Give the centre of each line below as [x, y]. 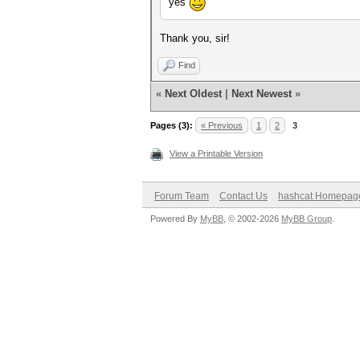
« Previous [222, 125]
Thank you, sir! [195, 38]
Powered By [175, 219]
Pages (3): [172, 125]
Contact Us [243, 196]
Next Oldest [193, 94]
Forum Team [182, 196]
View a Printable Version [216, 153]
